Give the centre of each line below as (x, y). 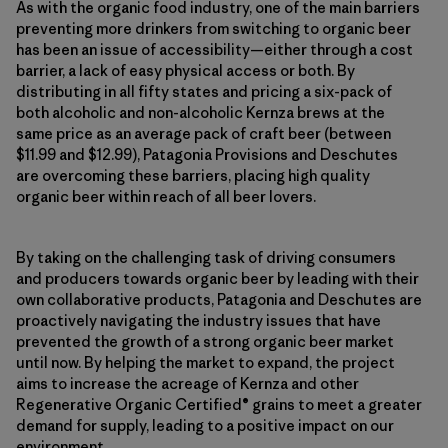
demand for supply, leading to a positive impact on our (205, 425)
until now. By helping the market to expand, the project (205, 362)
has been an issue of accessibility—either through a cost (214, 49)
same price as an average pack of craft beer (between (203, 133)
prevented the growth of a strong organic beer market (205, 341)
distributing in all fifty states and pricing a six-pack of (204, 91)
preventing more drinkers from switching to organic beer (213, 28)
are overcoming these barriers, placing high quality (193, 175)
